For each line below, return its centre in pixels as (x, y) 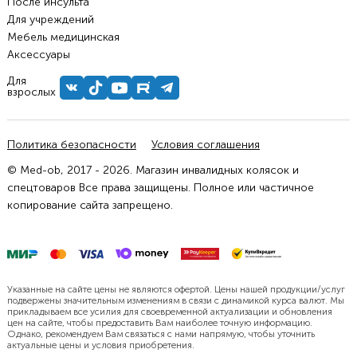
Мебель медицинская (63, 37)
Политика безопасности (71, 145)
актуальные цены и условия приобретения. (100, 345)
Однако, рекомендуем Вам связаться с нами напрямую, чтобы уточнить (161, 334)
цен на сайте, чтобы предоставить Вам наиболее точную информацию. (159, 323)
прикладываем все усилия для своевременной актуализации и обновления (169, 312)
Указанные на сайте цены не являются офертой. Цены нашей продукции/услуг (176, 290)
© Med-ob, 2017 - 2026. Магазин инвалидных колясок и (153, 171)
